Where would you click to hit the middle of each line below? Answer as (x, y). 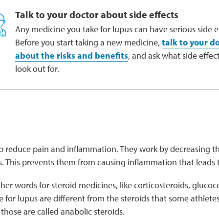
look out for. (37, 69)
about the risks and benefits (71, 55)
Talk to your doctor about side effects (97, 14)
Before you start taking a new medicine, (88, 42)
